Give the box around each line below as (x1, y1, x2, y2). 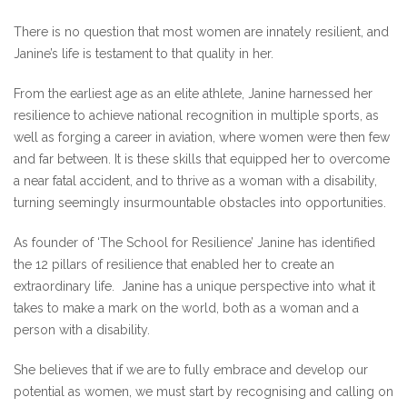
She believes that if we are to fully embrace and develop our (14, 362, 368, 377)
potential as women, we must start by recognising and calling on (14, 384, 393, 399)
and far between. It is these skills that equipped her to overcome (14, 152, 390, 166)
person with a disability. (14, 323, 150, 337)
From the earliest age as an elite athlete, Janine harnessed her (14, 86, 372, 101)
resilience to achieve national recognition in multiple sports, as (14, 108, 379, 123)
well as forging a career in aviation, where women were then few (14, 130, 390, 144)
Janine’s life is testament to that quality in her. (14, 46, 273, 61)
